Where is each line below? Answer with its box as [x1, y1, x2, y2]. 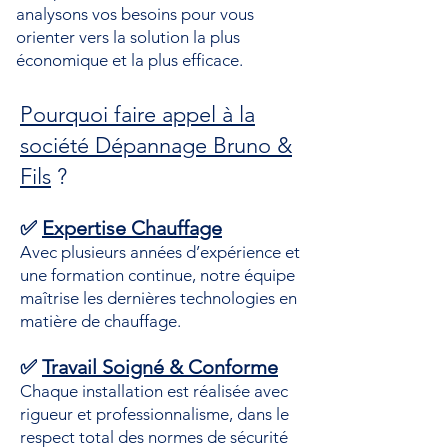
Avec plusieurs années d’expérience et [20, 242, 300, 262]
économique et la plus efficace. [16, 50, 243, 70]
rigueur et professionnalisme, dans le [20, 404, 289, 424]
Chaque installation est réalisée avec [20, 381, 288, 401]
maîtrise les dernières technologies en [20, 288, 297, 308]
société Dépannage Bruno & [20, 132, 292, 159]
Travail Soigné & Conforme [42, 355, 278, 379]
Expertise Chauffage [42, 216, 222, 240]
